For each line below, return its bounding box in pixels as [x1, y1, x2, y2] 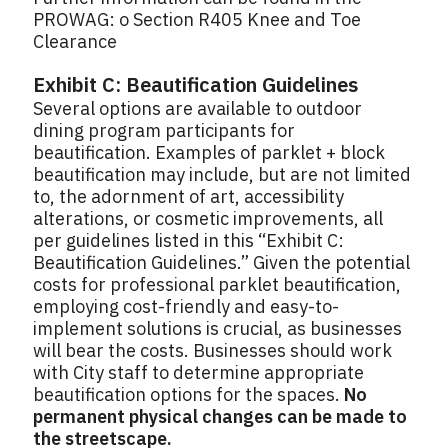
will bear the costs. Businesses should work [33, 339, 392, 363]
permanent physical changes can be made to [33, 405, 407, 429]
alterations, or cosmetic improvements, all [33, 207, 383, 231]
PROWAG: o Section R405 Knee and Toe [33, 8, 361, 32]
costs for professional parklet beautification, [33, 273, 401, 297]
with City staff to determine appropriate [33, 361, 364, 385]
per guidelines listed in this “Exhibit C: [33, 229, 344, 253]
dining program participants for [33, 119, 295, 143]
